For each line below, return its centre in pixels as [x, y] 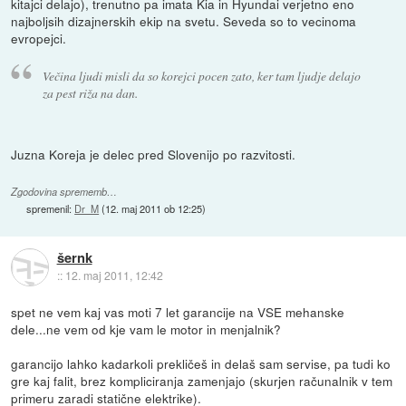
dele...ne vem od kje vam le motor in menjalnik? [146, 329]
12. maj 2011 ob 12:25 [154, 209]
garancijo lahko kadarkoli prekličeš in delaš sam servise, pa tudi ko [201, 364]
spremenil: [51, 209]
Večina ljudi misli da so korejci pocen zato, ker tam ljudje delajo [201, 76]
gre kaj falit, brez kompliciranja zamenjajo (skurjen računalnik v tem [202, 381]
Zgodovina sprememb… [64, 192]
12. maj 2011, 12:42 [114, 275]
